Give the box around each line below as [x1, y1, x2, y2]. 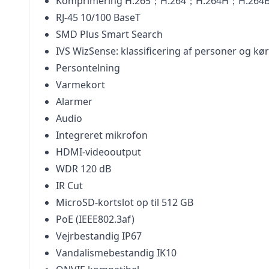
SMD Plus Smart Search [56, 28, 163, 41]
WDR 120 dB [56, 162, 111, 175]
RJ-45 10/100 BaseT [56, 11, 141, 24]
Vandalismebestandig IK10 [56, 246, 177, 259]
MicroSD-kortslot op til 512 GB [56, 196, 193, 209]
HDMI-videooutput [56, 145, 141, 159]
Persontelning [56, 61, 120, 74]
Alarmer [56, 95, 92, 108]
